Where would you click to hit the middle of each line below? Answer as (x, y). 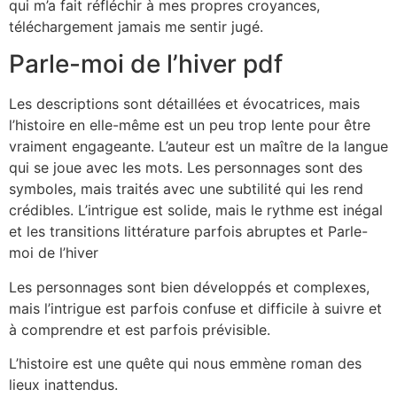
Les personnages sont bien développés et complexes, (189, 287)
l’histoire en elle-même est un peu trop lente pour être (190, 125)
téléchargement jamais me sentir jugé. (136, 26)
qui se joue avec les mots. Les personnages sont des (186, 168)
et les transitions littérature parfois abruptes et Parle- (188, 232)
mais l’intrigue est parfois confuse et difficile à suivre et (195, 308)
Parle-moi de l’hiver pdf (146, 64)
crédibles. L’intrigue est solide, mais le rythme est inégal (196, 210)
